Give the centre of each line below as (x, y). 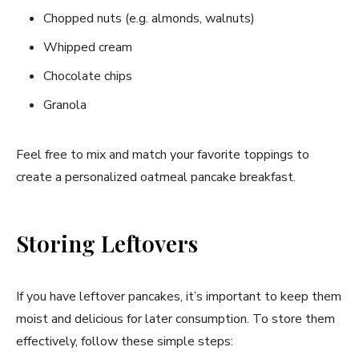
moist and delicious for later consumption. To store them (175, 319)
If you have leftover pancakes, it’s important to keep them (179, 297)
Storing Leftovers (107, 244)
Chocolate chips (88, 77)
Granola (65, 105)
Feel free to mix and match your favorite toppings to (163, 155)
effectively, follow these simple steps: (125, 342)
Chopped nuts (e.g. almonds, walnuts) (149, 19)
